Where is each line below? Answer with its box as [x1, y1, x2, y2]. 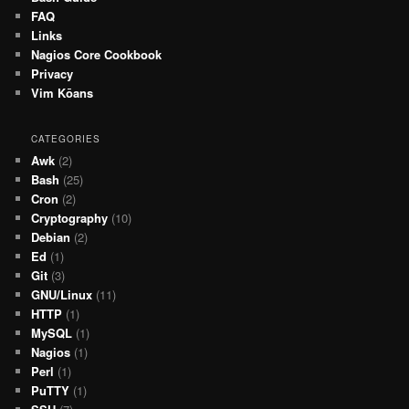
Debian [31, 227, 71, 246]
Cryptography [31, 208, 109, 226]
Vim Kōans [31, 84, 94, 102]
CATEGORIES [31, 131, 101, 145]
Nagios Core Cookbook [31, 46, 163, 64]
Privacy [31, 65, 74, 83]
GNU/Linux [31, 285, 93, 303]
